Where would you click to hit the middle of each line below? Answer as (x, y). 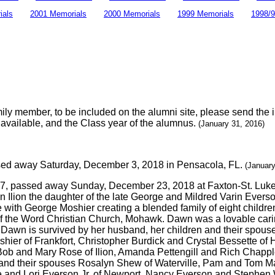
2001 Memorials (58, 14)
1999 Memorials (206, 14)
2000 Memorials (132, 14)
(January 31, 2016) (231, 124)
